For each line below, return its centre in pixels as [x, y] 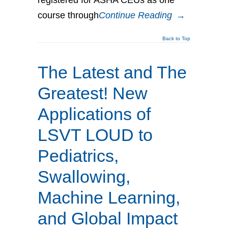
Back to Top [176, 38]
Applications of [94, 114]
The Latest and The [112, 72]
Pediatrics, [78, 155]
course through [68, 15]
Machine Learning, [109, 197]
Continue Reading [135, 15]
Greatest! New [93, 93]
